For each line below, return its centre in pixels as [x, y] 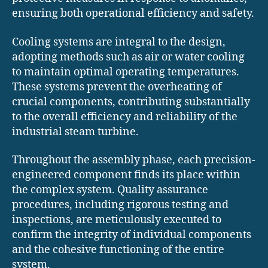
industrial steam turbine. [75, 132]
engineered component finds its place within [126, 175]
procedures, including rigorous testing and [120, 205]
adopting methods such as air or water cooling [128, 57]
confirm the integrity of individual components [132, 235]
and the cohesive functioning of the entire [118, 250]
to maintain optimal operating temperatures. [126, 72]
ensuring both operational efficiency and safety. [133, 14]
